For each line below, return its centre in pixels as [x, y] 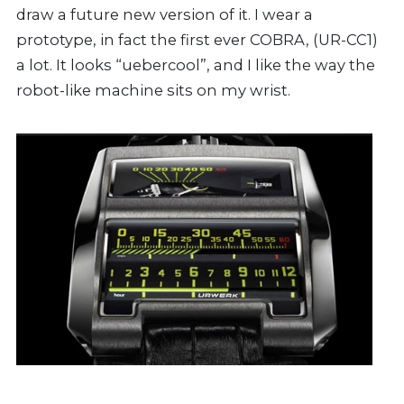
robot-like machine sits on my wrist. [153, 90]
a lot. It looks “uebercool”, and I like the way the [196, 64]
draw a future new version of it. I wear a [165, 14]
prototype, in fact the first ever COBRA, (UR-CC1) [197, 39]
